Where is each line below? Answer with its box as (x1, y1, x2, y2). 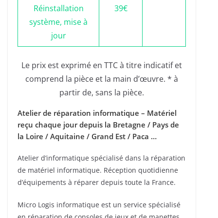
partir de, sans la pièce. (59, 87, 144, 98)
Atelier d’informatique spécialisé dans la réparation (18, 153, 185, 163)
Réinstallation (33, 3, 84, 14)
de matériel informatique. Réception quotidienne (18, 165, 178, 175)
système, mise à (29, 17, 88, 28)
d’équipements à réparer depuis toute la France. (18, 178, 176, 187)
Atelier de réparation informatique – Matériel (18, 108, 177, 118)
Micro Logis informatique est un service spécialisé (18, 200, 181, 210)
